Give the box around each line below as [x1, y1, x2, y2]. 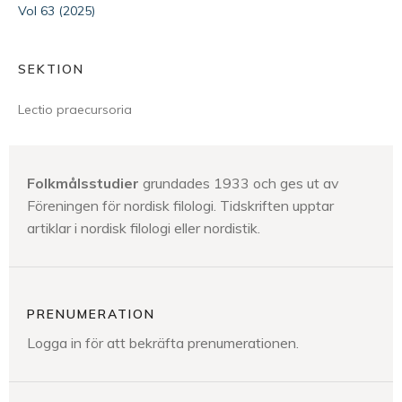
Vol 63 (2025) [18, 3, 95, 19]
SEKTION [18, 61, 84, 77]
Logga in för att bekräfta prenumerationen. [27, 333, 299, 352]
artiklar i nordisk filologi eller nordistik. [27, 219, 260, 237]
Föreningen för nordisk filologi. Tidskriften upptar [27, 197, 334, 214]
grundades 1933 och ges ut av [139, 174, 339, 192]
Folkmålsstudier [27, 174, 139, 192]
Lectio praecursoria [18, 101, 132, 118]
